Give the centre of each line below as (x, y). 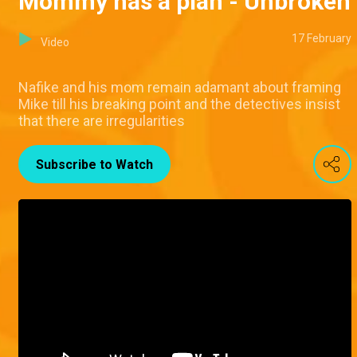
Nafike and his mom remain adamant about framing (180, 88)
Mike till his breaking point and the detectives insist (179, 104)
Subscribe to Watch (94, 165)
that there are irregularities (102, 121)
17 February (322, 39)
